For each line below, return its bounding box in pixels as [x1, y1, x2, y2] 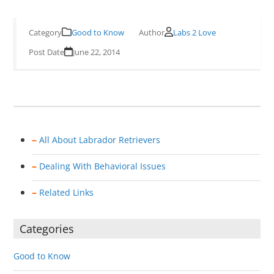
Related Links [39, 186, 94, 198]
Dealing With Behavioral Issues [39, 160, 166, 172]
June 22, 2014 [73, 46, 120, 57]
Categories [20, 221, 75, 236]
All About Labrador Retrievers [39, 133, 161, 146]
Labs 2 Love [173, 26, 217, 38]
